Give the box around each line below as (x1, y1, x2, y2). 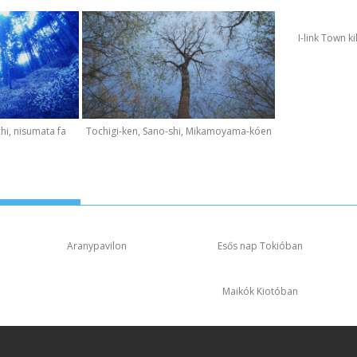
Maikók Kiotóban (222, 284, 298, 298)
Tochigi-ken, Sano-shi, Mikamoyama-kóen (85, 124, 272, 139)
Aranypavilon (66, 238, 127, 253)
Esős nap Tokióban (217, 238, 303, 253)
